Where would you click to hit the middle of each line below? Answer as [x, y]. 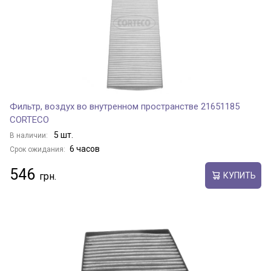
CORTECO [29, 120]
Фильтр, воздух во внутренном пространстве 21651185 [125, 106]
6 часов [85, 149]
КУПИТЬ [239, 175]
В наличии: [30, 135]
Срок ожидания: [38, 149]
